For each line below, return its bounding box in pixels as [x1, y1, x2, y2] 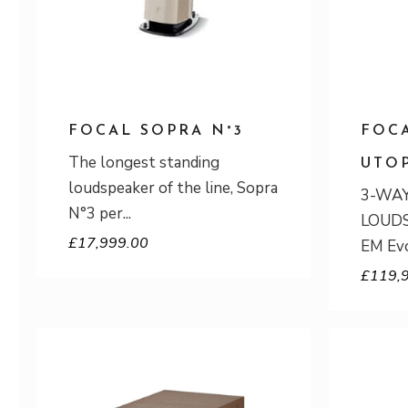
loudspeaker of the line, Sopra [68, 178, 278, 199]
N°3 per [68, 203, 123, 224]
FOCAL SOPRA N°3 [68, 124, 244, 138]
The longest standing [68, 152, 219, 173]
